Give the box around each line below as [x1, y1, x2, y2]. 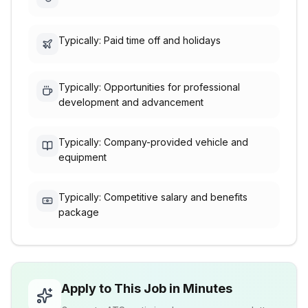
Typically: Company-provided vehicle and [58, 136, 248, 148]
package [58, 206, 99, 218]
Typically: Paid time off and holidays [58, 34, 221, 46]
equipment [58, 151, 107, 163]
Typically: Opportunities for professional [58, 81, 240, 93]
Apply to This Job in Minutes [61, 281, 232, 296]
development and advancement [58, 96, 203, 108]
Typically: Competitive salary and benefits [58, 191, 247, 203]
